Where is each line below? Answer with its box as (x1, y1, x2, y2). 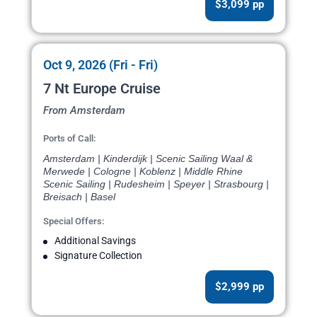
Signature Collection (54, 250, 142, 262)
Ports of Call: (43, 133, 96, 144)
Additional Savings (54, 235, 136, 247)
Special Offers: (43, 216, 105, 227)
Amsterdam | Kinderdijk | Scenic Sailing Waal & (43, 153, 253, 165)
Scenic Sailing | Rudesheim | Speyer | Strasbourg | (43, 178, 269, 190)
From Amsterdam (43, 104, 125, 117)
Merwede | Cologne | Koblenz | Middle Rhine (43, 166, 243, 178)
